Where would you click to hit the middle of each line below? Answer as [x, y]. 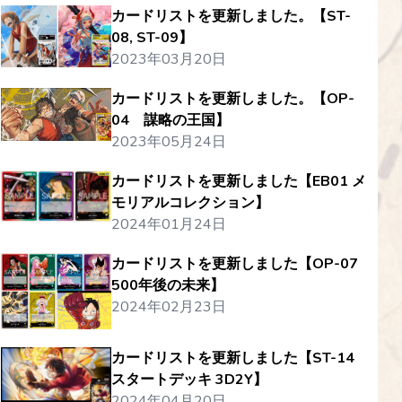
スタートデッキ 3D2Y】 [189, 380]
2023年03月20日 [168, 59]
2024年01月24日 [168, 224]
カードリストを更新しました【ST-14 [232, 358]
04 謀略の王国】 [170, 120]
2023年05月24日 [168, 142]
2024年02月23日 [168, 307]
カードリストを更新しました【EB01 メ [238, 181]
